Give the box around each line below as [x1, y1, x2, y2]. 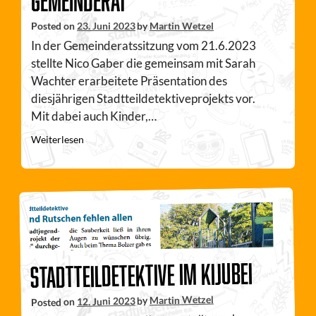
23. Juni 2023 [77, 19, 135, 32]
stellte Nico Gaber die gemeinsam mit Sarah [31, 55, 255, 71]
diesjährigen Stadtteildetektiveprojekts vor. [31, 90, 255, 106]
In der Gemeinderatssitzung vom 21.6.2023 [31, 37, 256, 53]
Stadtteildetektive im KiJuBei [30, 257, 253, 293]
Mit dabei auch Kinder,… [31, 108, 157, 123]
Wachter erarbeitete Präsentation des [31, 73, 227, 88]
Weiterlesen [31, 133, 84, 146]
